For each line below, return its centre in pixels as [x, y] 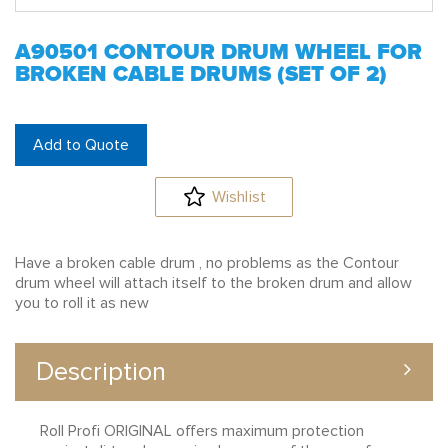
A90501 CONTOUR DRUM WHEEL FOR [218, 52]
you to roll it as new [82, 302]
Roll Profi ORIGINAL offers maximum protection [202, 430]
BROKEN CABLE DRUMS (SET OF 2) [201, 74]
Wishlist [239, 196]
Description [101, 371]
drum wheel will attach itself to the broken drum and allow [213, 282]
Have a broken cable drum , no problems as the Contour [207, 262]
